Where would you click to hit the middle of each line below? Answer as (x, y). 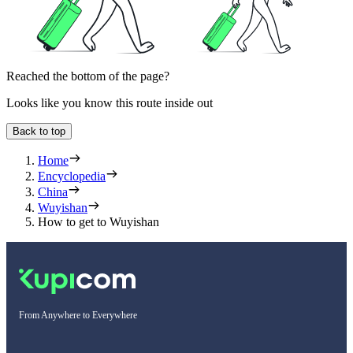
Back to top (39, 131)
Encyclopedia (72, 176)
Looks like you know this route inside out (110, 102)
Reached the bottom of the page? (88, 76)
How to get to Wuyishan (98, 221)
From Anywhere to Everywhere (78, 315)
